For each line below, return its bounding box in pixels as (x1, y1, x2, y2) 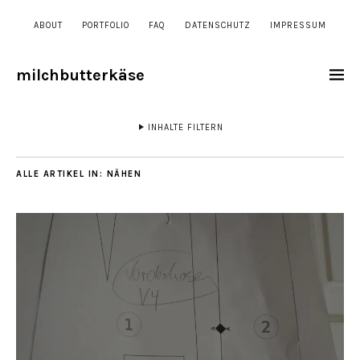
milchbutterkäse (16, 66, 145, 84)
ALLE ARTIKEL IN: (16, 169, 107, 179)
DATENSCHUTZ (185, 20, 251, 31)
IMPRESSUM (270, 20, 326, 31)
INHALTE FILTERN (148, 122, 223, 133)
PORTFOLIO (82, 20, 129, 31)
